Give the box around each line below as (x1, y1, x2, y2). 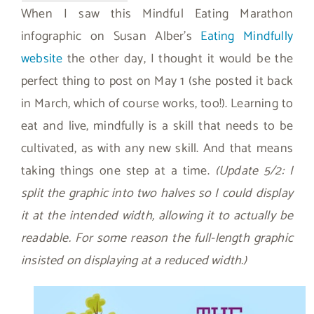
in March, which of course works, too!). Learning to (21, 93, 293, 114)
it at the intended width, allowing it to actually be (21, 205, 293, 226)
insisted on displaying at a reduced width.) (21, 250, 247, 271)
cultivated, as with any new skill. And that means (21, 137, 293, 159)
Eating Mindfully (200, 25, 293, 47)
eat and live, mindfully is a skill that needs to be (21, 115, 293, 137)
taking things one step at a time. (21, 160, 215, 182)
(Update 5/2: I (214, 160, 293, 182)
